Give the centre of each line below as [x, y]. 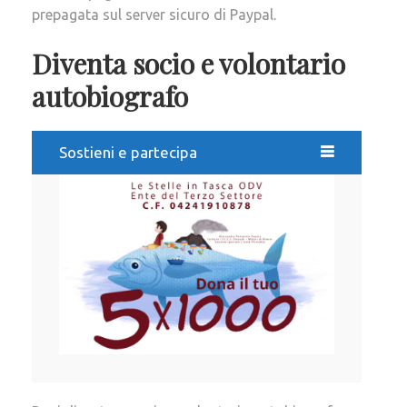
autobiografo [110, 96]
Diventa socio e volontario [189, 63]
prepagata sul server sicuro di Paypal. [154, 14]
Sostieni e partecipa [128, 152]
